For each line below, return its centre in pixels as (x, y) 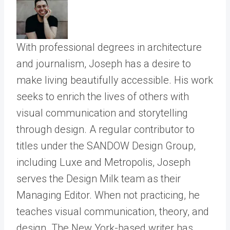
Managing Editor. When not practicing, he (108, 195)
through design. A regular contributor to (106, 130)
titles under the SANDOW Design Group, (106, 146)
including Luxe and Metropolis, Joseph (103, 162)
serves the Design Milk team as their (99, 179)
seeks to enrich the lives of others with (103, 97)
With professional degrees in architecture (109, 47)
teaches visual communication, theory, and (113, 212)
